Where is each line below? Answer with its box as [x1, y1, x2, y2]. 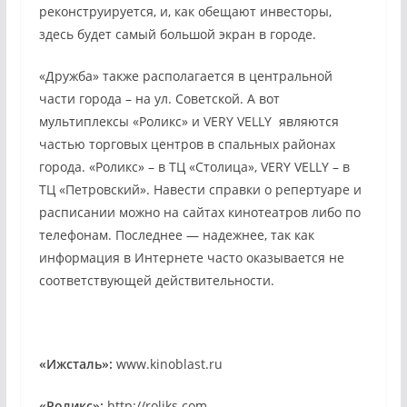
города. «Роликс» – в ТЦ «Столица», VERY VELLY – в [38, 158, 350, 176]
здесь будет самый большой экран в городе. [38, 25, 316, 44]
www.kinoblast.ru [112, 355, 223, 373]
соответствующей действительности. [38, 272, 274, 290]
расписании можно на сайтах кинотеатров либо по [38, 203, 361, 222]
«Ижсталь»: [38, 355, 113, 373]
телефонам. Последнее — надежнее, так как [38, 226, 314, 244]
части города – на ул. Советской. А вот [38, 90, 280, 108]
